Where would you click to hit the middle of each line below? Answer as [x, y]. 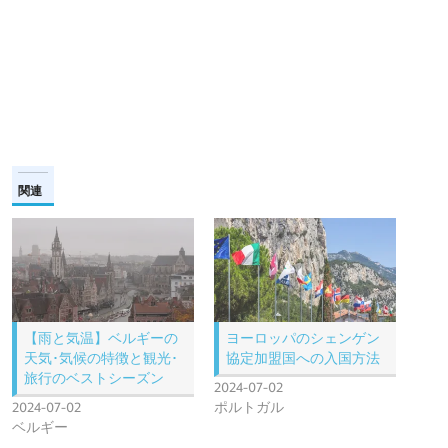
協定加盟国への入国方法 [303, 358]
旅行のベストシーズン [94, 378]
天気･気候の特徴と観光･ [101, 358]
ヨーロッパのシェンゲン [303, 338]
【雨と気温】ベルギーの [101, 338]
